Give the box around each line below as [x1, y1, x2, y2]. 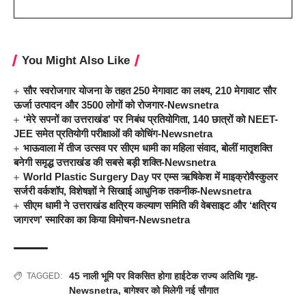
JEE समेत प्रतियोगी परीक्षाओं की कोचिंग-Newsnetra [14, 127, 212, 139]
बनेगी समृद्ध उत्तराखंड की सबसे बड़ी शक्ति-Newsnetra [14, 156, 216, 168]
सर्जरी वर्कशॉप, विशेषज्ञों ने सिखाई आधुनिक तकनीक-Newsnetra [14, 184, 251, 197]
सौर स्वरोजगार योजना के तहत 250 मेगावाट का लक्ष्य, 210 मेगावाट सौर [23, 84, 277, 96]
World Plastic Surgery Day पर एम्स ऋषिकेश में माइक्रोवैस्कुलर [23, 170, 279, 182]
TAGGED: [27, 270, 62, 281]
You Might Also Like [22, 53, 130, 67]
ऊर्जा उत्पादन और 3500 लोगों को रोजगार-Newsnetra [14, 98, 219, 111]
